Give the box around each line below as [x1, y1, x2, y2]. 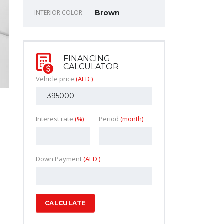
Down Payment [36, 154, 83, 163]
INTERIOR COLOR [34, 8, 82, 17]
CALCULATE [45, 199, 86, 207]
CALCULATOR [63, 61, 119, 71]
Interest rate [36, 114, 75, 123]
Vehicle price [36, 74, 76, 83]
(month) [120, 114, 143, 123]
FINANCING [63, 53, 110, 63]
